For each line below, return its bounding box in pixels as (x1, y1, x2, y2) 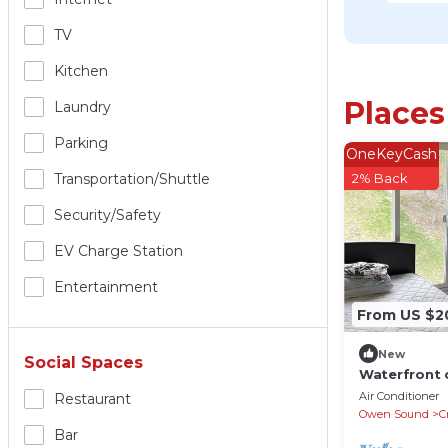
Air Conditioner (359, 389, 439, 404)
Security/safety (54, 205, 161, 224)
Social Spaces (24, 352, 143, 372)
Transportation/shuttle (54, 169, 210, 188)
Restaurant (54, 389, 131, 408)
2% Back (352, 170, 408, 187)
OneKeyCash (346, 145, 437, 164)
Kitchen (54, 61, 108, 80)
